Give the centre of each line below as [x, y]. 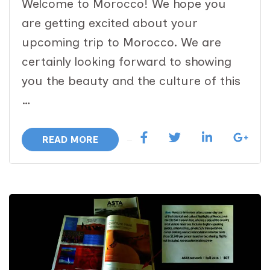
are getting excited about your [110, 23]
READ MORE [70, 140]
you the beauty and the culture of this [131, 81]
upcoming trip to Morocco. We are [121, 42]
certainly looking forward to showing [127, 62]
